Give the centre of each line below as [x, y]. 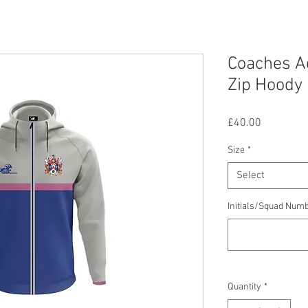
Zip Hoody [265, 86]
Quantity [244, 287]
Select [251, 175]
